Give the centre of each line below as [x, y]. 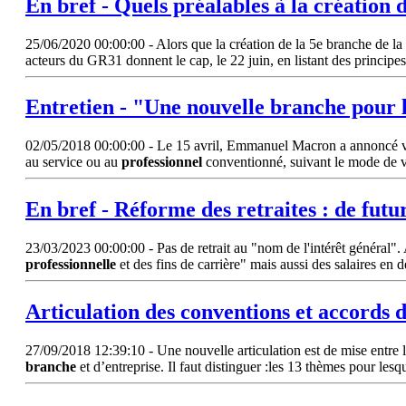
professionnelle [71, 265]
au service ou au [73, 162]
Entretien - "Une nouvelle [148, 107]
